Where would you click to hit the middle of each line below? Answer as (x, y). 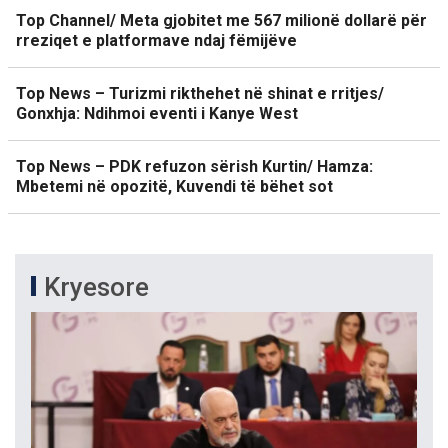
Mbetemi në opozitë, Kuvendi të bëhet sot (174, 187)
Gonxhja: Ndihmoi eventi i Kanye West (157, 114)
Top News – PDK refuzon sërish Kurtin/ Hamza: (194, 167)
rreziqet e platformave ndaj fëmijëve (156, 41)
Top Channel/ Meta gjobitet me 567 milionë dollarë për (221, 21)
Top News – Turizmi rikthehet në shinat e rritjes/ (200, 94)
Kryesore (96, 287)
